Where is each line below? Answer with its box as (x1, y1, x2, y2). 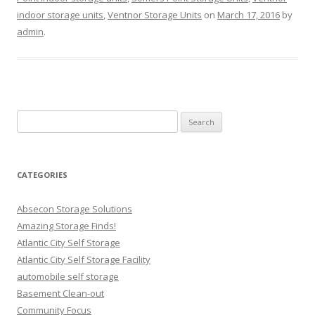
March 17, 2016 (217, 8, 280, 21)
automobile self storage (17, 270, 119, 283)
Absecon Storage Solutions (17, 202, 132, 215)
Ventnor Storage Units (108, 8, 202, 21)
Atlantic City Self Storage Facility (17, 253, 150, 266)
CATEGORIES (17, 169, 67, 180)
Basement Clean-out (17, 287, 104, 300)
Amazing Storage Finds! (17, 219, 116, 232)
